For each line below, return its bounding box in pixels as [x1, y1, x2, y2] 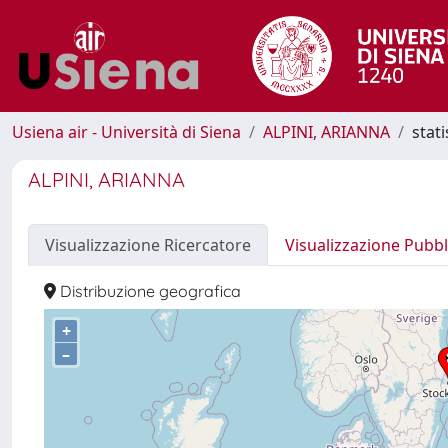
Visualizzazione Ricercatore [45, 234, 251, 256]
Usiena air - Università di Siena [12, 121, 241, 143]
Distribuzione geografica [56, 281, 241, 301]
